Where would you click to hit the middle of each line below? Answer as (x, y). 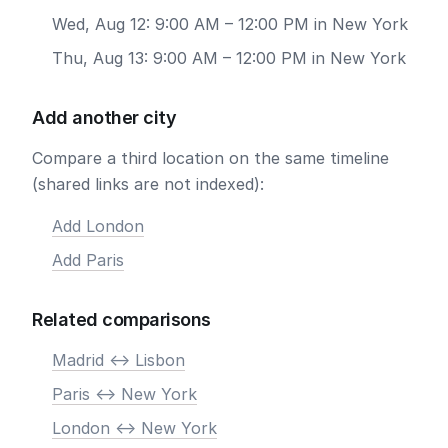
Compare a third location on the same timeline (210, 158)
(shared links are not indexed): (148, 184)
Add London (98, 226)
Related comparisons (121, 319)
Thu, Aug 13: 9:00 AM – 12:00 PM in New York (229, 58)
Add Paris (88, 260)
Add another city (104, 117)
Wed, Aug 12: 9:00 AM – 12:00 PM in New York (230, 24)
